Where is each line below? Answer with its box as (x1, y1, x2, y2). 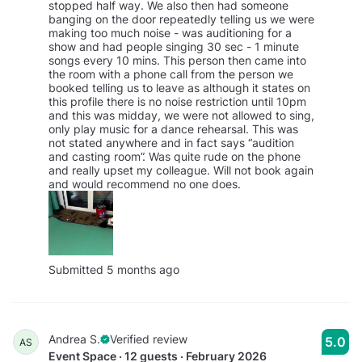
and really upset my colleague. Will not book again (48, 162, 314, 177)
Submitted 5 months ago (48, 263, 179, 277)
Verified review (110, 332, 187, 347)
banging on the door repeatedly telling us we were (48, 11, 314, 26)
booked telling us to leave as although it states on (48, 80, 310, 95)
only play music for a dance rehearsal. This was (48, 121, 298, 136)
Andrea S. (48, 332, 100, 347)
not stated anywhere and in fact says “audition (48, 135, 294, 149)
